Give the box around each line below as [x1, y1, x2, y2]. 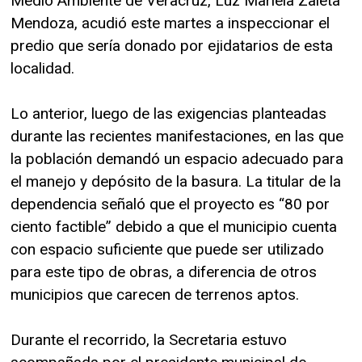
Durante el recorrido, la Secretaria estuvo [11, 330, 287, 349]
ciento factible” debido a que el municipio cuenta [11, 217, 337, 236]
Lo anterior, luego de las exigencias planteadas [11, 103, 326, 123]
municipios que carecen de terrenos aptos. [11, 284, 299, 304]
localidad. [11, 58, 74, 78]
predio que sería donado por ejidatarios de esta [11, 36, 333, 55]
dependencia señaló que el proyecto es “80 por [11, 194, 330, 213]
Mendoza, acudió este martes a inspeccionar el [11, 13, 330, 32]
